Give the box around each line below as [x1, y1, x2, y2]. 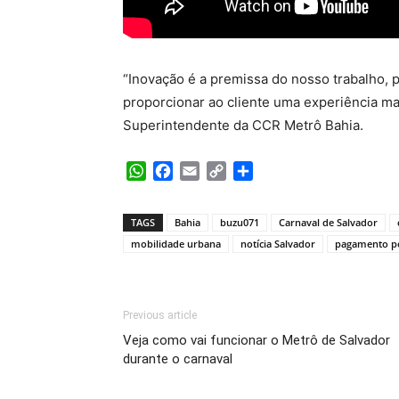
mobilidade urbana [131, 236, 221, 250]
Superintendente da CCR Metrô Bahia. [123, 117, 363, 134]
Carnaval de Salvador [279, 215, 378, 229]
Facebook [173, 161, 240, 180]
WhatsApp [146, 161, 216, 180]
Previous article [123, 308, 197, 322]
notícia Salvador [240, 236, 315, 250]
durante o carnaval [123, 350, 232, 367]
